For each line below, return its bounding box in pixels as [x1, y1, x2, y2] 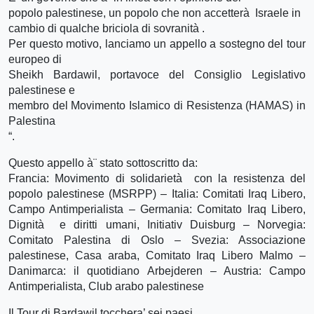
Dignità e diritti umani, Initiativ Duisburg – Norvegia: [8, 218, 306, 231]
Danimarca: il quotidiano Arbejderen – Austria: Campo [8, 264, 306, 277]
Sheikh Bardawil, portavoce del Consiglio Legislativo [8, 68, 306, 81]
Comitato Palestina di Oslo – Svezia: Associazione [8, 233, 306, 246]
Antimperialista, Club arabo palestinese [8, 280, 204, 292]
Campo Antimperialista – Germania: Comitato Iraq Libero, [8, 203, 306, 215]
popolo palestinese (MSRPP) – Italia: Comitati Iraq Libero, [8, 187, 306, 200]
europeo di [8, 53, 62, 65]
